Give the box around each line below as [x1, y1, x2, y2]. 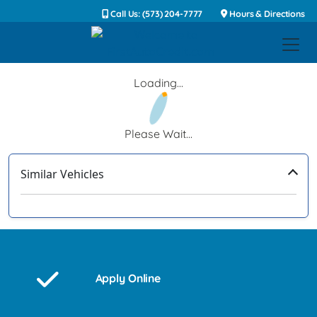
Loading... [134, 76, 183, 90]
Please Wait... [125, 127, 192, 141]
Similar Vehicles [21, 166, 104, 182]
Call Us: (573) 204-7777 [108, 8, 203, 19]
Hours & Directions [227, 8, 305, 19]
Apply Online [95, 271, 161, 285]
